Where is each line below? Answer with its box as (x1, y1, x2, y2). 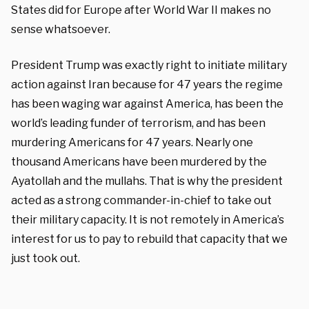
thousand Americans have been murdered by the (11, 155, 267, 168)
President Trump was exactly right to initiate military (11, 59, 287, 72)
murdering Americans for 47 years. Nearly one (11, 136, 253, 149)
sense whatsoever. (11, 23, 110, 36)
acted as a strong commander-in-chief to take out (11, 194, 272, 207)
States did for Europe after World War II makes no (11, 3, 271, 17)
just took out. (11, 252, 80, 265)
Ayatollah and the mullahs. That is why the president (11, 175, 283, 188)
